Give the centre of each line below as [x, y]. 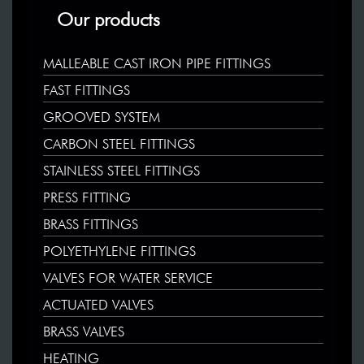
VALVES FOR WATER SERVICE [128, 279]
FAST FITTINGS [87, 92]
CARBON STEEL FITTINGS [119, 145]
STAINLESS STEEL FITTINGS [121, 172]
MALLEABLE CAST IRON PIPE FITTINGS [157, 65]
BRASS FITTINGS [91, 226]
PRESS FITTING [87, 199]
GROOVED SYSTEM [102, 119]
